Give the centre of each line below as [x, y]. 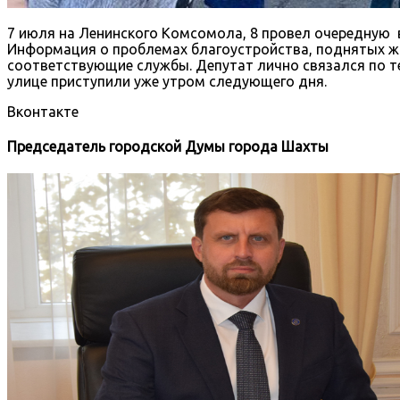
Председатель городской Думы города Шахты [168, 147]
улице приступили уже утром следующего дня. [167, 81]
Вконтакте [43, 111]
